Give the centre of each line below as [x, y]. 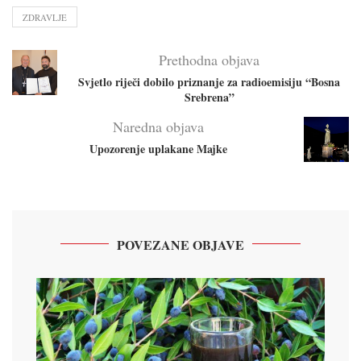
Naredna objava [158, 126]
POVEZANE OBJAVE [180, 244]
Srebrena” [209, 97]
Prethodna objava [209, 59]
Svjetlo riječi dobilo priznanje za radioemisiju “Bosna [209, 81]
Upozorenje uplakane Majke [158, 148]
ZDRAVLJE [45, 17]
